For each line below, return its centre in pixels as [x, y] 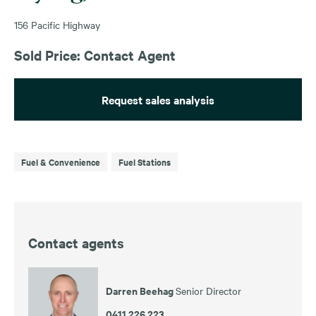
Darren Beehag [141, 290]
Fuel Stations [145, 162]
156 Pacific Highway [57, 24]
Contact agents [76, 242]
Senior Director [208, 290]
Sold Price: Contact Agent [95, 55]
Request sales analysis [158, 99]
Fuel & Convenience [61, 162]
